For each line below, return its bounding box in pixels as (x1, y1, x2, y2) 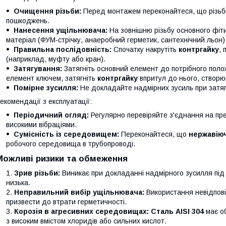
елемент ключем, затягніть (6, 74, 97, 82)
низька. (6, 179, 30, 187)
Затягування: (14, 65, 62, 73)
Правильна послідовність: (14, 45, 111, 53)
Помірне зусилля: (14, 84, 78, 92)
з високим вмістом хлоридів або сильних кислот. (6, 217, 166, 225)
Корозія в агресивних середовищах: (14, 207, 149, 215)
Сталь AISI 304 (151, 207, 204, 215)
